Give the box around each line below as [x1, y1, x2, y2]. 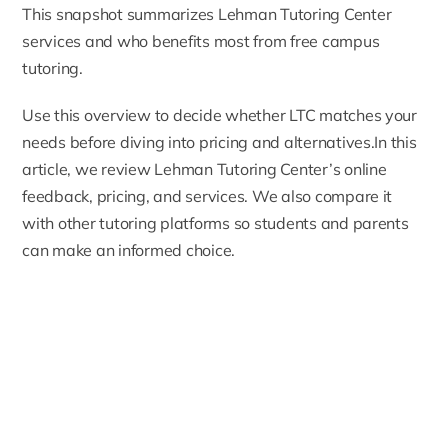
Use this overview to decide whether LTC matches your [22, 104, 417, 125]
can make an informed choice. [22, 239, 236, 260]
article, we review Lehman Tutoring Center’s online [22, 158, 387, 179]
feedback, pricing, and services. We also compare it [22, 185, 393, 206]
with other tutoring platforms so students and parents [22, 212, 409, 233]
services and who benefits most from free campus [22, 30, 380, 51]
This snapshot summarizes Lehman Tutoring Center [22, 3, 392, 24]
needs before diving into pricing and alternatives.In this [22, 131, 417, 152]
